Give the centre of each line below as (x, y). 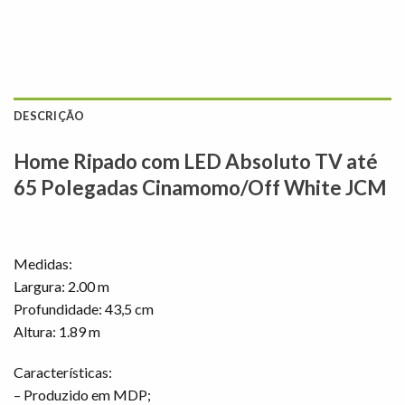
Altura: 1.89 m (57, 331)
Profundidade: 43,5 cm (84, 308)
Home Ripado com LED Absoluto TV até (196, 161)
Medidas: (43, 263)
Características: (63, 372)
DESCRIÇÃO (49, 115)
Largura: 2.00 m (61, 286)
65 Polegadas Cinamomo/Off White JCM (200, 187)
